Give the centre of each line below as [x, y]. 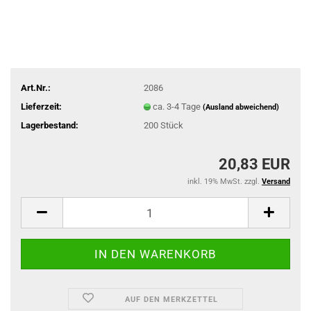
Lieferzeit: [41, 106]
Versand [276, 182]
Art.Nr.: [36, 87]
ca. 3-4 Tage [177, 106]
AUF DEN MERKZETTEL [172, 300]
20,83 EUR [254, 164]
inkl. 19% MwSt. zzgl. [225, 182]
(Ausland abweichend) [241, 107]
